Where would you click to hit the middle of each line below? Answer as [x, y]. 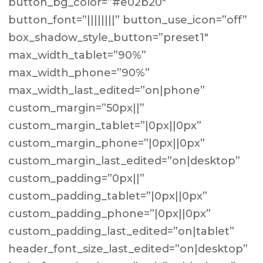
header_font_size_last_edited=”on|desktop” [128, 249]
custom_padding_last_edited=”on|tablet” [122, 231]
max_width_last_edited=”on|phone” [107, 90]
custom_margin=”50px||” [77, 108]
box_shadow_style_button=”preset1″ [109, 38]
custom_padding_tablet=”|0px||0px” [108, 196]
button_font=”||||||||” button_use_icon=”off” [128, 20]
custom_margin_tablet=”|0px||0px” [105, 126]
